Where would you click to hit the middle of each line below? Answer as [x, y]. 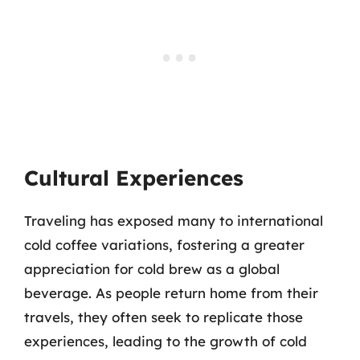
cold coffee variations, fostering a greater [164, 245]
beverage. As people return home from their [171, 293]
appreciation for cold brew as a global [152, 269]
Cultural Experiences [134, 178]
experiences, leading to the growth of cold [166, 341]
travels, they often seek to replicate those [164, 317]
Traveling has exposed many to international [174, 221]
